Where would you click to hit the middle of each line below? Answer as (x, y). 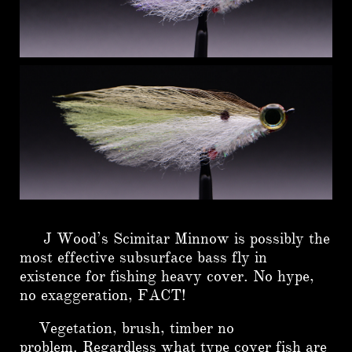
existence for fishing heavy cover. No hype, (167, 276)
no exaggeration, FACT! (103, 295)
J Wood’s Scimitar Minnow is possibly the (175, 238)
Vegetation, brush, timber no (127, 328)
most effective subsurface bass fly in (143, 257)
